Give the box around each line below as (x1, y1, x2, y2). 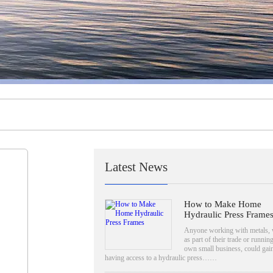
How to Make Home (183, 199, 261, 209)
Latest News (104, 159, 168, 174)
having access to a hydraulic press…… (104, 253, 217, 262)
